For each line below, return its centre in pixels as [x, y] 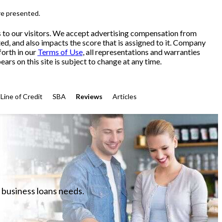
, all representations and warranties [141, 52]
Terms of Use [60, 52]
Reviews [89, 96]
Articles [125, 96]
